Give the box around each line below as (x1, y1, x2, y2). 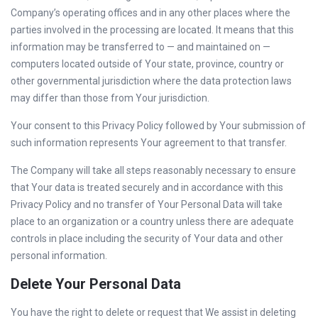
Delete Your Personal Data (11, 275, 181, 292)
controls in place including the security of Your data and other (11, 233, 283, 244)
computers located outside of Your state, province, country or (11, 58, 284, 70)
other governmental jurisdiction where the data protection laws (11, 75, 292, 87)
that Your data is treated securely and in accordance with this (11, 182, 283, 193)
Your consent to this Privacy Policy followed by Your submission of (11, 120, 306, 131)
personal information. (11, 250, 107, 261)
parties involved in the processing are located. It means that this (11, 24, 294, 35)
